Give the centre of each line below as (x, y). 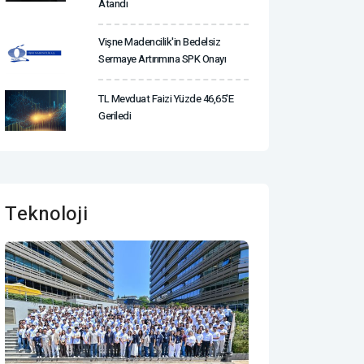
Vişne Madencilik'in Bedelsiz (159, 41)
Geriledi (115, 115)
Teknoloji (46, 214)
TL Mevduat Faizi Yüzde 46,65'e (166, 98)
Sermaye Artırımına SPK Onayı (162, 58)
